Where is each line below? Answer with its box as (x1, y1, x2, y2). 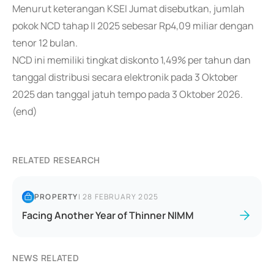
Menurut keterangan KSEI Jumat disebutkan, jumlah (12, 2, 245, 15)
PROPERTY (34, 191, 78, 202)
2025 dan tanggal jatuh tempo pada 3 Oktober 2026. (12, 87, 243, 101)
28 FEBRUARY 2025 (83, 191, 159, 202)
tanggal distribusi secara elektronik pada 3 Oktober (12, 70, 238, 84)
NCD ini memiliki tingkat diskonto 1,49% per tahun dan (12, 53, 251, 67)
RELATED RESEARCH (12, 154, 101, 166)
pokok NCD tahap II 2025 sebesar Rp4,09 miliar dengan (12, 19, 254, 32)
